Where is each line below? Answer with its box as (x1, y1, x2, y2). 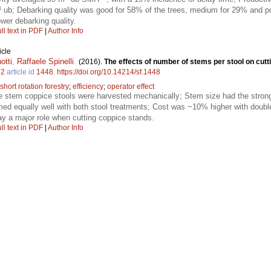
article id (5, 67, 36, 76)
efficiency (73, 82, 103, 91)
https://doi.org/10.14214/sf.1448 (57, 67, 160, 76)
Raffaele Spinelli (17, 56, 74, 66)
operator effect (107, 82, 154, 91)
